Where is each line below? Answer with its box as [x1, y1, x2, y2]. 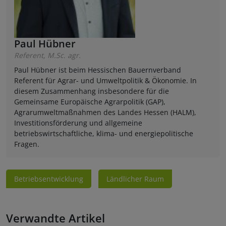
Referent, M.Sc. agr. [14, 50, 81, 61]
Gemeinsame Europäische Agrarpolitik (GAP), [14, 97, 165, 107]
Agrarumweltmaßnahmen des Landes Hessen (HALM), [14, 107, 196, 118]
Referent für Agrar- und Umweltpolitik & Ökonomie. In [14, 76, 197, 86]
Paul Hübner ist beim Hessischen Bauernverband [14, 65, 181, 75]
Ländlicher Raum [106, 174, 164, 184]
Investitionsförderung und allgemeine [14, 118, 142, 128]
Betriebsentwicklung [14, 174, 83, 184]
